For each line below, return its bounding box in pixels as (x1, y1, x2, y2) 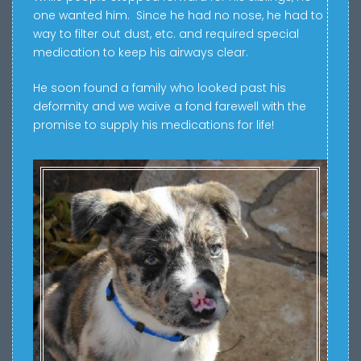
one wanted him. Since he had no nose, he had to (33, 6, 323, 23)
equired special (210, 25, 299, 42)
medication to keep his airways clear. (33, 44, 248, 60)
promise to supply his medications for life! (33, 116, 274, 133)
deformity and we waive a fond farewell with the (33, 98, 306, 114)
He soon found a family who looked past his (33, 79, 286, 96)
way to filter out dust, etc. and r (33, 25, 210, 42)
